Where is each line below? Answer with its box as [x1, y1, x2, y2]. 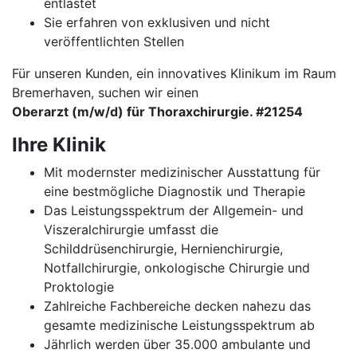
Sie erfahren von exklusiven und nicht [44, 14, 270, 30]
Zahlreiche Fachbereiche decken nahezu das [44, 298, 311, 314]
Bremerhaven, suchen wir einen [12, 84, 198, 100]
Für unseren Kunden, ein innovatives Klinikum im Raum [12, 65, 336, 81]
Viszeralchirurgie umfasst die [44, 222, 218, 237]
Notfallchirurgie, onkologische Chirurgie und [44, 260, 310, 276]
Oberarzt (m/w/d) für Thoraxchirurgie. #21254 [12, 104, 303, 120]
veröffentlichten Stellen [44, 33, 184, 49]
